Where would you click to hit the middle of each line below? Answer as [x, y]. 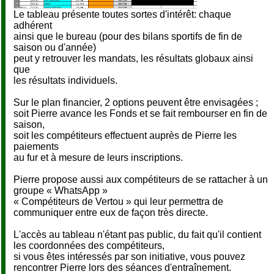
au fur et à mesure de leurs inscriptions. [98, 158]
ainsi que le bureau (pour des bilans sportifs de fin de [128, 37]
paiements [36, 147]
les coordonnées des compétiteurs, [89, 246]
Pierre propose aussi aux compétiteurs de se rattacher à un [141, 180]
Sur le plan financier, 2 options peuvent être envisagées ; [136, 103]
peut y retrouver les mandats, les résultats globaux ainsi [133, 59]
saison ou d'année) [55, 48]
